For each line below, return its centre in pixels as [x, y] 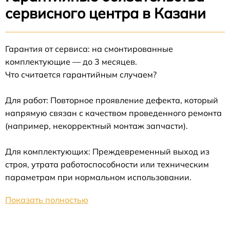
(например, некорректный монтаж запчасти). [97, 126]
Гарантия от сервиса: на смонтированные [89, 49]
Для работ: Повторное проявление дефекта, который [112, 100]
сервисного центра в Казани [106, 13]
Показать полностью [47, 199]
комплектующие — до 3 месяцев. [71, 61]
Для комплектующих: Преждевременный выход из [107, 151]
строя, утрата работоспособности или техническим [107, 164]
